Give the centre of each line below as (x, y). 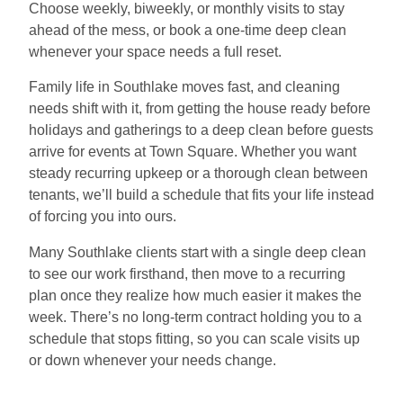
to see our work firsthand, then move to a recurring (187, 273)
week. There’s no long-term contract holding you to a (195, 317)
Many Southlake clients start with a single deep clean (197, 252)
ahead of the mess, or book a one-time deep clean (188, 30)
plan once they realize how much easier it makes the (195, 295)
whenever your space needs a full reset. (155, 51)
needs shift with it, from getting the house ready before (200, 109)
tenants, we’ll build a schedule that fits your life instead (201, 195)
